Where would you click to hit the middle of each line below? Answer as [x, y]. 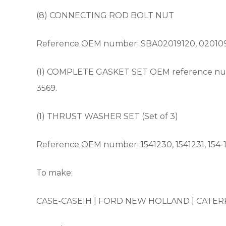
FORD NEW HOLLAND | [147, 201]
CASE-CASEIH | [67, 201]
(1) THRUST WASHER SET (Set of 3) [107, 116]
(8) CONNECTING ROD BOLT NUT [105, 15]
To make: [54, 173]
